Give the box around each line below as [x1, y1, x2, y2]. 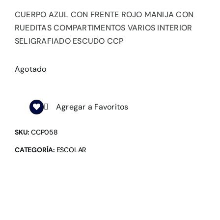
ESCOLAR [56, 145, 86, 155]
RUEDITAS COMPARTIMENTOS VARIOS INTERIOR [14, 23, 192, 33]
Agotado [14, 64, 47, 75]
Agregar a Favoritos [55, 102, 129, 112]
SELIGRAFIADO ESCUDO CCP [14, 36, 124, 47]
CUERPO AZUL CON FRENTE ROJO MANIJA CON [14, 9, 194, 20]
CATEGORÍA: [14, 145, 56, 155]
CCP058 [30, 128, 58, 137]
